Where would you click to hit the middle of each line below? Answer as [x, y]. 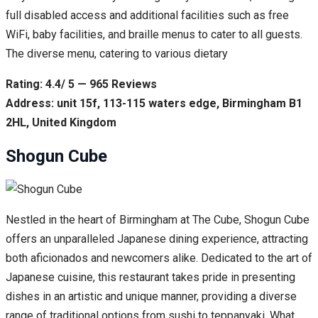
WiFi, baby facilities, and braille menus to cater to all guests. [154, 34]
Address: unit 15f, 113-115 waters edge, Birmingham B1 [154, 103]
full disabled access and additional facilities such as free [147, 15]
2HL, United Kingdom [61, 122]
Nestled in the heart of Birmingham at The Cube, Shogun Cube [158, 220]
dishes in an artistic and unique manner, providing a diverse [151, 297]
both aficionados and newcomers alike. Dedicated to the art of [159, 258]
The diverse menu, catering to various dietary [117, 53]
